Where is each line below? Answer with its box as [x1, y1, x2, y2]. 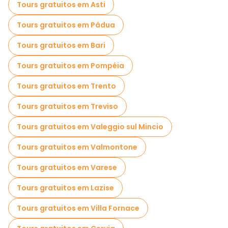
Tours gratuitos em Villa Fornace [17, 203, 139, 213]
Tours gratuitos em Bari [17, 40, 105, 50]
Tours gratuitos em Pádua [17, 20, 115, 30]
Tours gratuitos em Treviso [17, 101, 118, 111]
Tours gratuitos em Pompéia [17, 61, 124, 71]
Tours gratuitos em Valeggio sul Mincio [17, 122, 163, 132]
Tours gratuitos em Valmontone [17, 142, 137, 152]
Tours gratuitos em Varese [17, 162, 117, 173]
